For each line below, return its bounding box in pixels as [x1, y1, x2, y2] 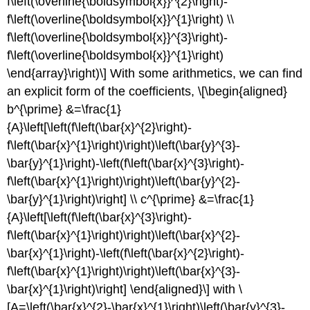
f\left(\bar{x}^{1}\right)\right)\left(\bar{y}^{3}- [7, 138, 241, 152]
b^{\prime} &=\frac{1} [7, 102, 122, 116]
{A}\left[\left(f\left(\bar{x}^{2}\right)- [7, 120, 192, 134]
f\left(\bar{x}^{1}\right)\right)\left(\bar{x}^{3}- [7, 264, 241, 278]
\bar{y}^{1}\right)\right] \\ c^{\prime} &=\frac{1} [7, 192, 255, 206]
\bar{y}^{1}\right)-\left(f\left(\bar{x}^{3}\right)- [7, 156, 245, 170]
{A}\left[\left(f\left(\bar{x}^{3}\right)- [7, 210, 192, 224]
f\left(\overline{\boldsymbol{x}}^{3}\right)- [7, 30, 228, 44]
